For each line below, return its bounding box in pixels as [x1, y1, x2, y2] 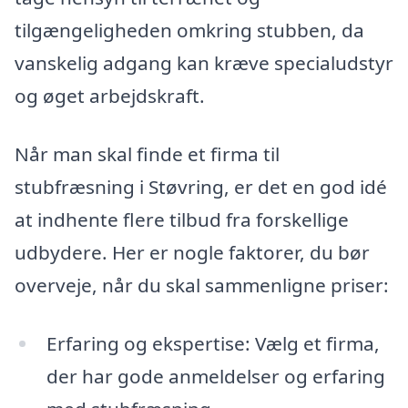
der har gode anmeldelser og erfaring [46, 362, 385, 389]
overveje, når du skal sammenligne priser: [15, 271, 389, 298]
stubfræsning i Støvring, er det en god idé [15, 173, 387, 199]
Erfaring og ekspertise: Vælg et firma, [46, 330, 380, 356]
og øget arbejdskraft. [15, 83, 205, 109]
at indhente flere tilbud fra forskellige [15, 206, 349, 232]
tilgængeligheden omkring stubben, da [15, 17, 364, 44]
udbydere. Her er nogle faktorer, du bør [15, 239, 370, 265]
